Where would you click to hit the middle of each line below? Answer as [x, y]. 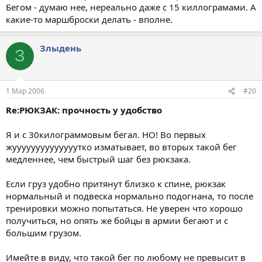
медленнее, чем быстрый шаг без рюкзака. [98, 159]
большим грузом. [44, 233]
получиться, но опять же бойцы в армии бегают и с [117, 220]
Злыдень [61, 48]
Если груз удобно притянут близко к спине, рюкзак [116, 184]
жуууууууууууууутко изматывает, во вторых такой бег [121, 147]
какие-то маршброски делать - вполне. [89, 19]
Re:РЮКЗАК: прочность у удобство [84, 110]
